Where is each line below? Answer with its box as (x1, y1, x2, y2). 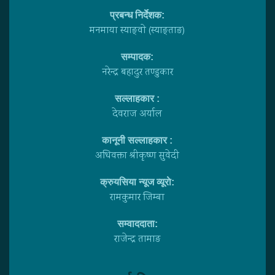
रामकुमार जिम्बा (110, 190, 165, 205)
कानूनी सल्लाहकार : (102, 134, 173, 145)
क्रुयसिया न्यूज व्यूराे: (100, 176, 175, 187)
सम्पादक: (121, 51, 154, 62)
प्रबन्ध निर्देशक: (110, 9, 165, 20)
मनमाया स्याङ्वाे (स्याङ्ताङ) (90, 23, 185, 38)
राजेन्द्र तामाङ (114, 232, 161, 247)
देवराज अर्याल (112, 107, 163, 122)
